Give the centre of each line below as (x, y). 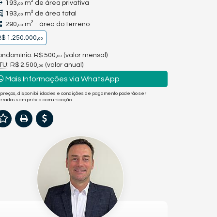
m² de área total (50, 14)
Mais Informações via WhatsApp (62, 79)
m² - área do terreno (56, 24)
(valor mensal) (85, 55)
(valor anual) (63, 65)
